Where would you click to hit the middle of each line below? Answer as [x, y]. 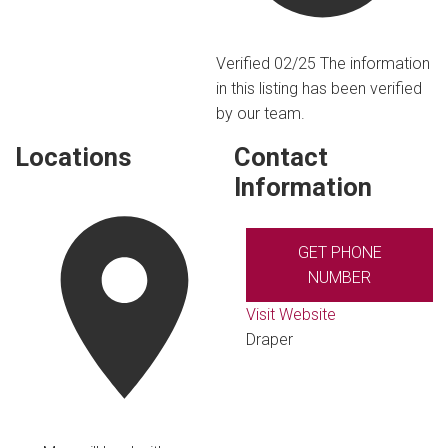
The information [374, 64]
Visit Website [291, 314]
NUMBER [340, 277]
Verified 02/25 [267, 64]
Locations [73, 157]
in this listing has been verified [318, 89]
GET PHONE [339, 252]
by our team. [260, 114]
